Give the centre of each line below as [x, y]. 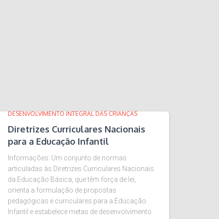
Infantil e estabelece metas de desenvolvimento [80, 212]
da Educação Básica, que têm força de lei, [72, 179]
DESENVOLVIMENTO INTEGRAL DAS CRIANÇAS [73, 114]
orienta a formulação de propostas [62, 190]
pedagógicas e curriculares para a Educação [77, 201]
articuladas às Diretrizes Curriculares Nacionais [81, 169]
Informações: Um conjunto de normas [67, 158]
